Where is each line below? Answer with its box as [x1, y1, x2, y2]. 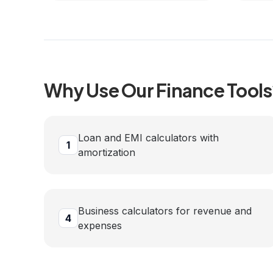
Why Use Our [44, 79, 156, 102]
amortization [78, 146, 135, 158]
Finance [156, 79, 224, 102]
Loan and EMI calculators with [78, 132, 219, 144]
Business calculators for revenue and [78, 205, 252, 217]
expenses [78, 219, 122, 232]
